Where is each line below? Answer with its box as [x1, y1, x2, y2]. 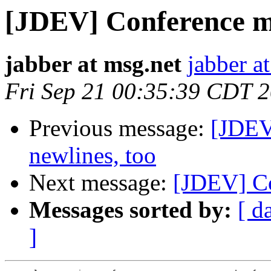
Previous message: [29, 115, 211, 142]
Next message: [29, 169, 173, 196]
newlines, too [29, 142, 156, 169]
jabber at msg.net [5, 51, 181, 77]
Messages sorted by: [29, 197, 232, 223]
